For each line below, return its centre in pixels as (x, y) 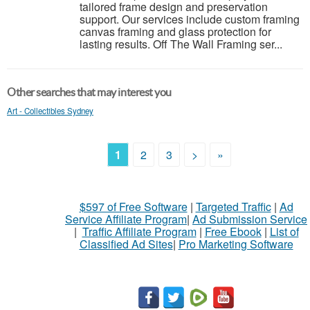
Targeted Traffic (233, 207)
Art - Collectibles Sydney (50, 111)
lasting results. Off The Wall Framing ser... (181, 44)
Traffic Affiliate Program (139, 231)
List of (284, 231)
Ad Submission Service (250, 219)
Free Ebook (233, 231)
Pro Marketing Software (236, 244)
